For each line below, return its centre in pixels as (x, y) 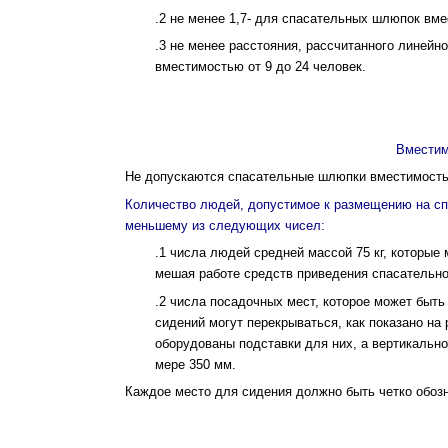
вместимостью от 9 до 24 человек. (260, 66)
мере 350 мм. (195, 364)
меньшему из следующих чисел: (225, 225)
